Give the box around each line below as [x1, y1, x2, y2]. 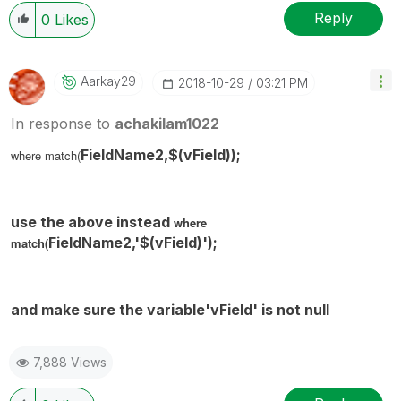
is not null [261, 300, 329, 319]
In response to [11, 114, 115, 132]
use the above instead [11, 212, 174, 231]
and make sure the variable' [11, 300, 210, 319]
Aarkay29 [81, 73, 136, 89]
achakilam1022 [115, 114, 219, 132]
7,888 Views [33, 354, 107, 370]
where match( [11, 146, 81, 164]
